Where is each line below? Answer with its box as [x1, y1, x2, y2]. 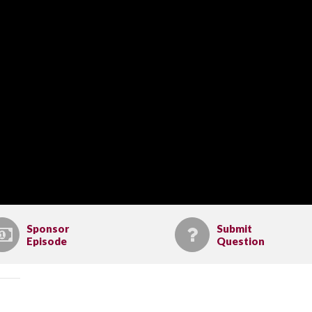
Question [216, 234, 265, 247]
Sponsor [26, 221, 69, 235]
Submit [216, 221, 252, 235]
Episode [26, 234, 67, 247]
